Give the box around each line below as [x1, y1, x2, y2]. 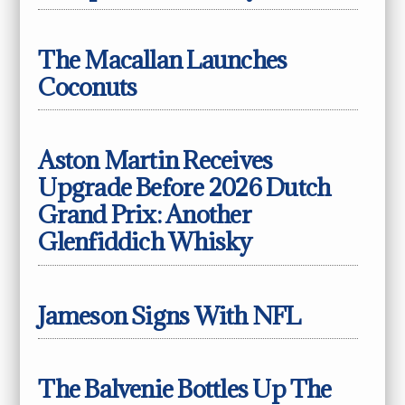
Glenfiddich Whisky [38, 226, 252, 258]
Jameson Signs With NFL [38, 299, 301, 331]
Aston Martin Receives [38, 145, 273, 176]
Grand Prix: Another [38, 199, 251, 231]
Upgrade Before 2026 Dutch [38, 172, 331, 203]
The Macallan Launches [38, 44, 287, 76]
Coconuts [38, 71, 137, 103]
